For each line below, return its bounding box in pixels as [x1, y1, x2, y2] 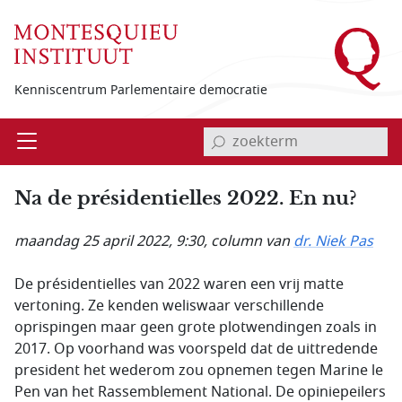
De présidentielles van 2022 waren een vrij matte [14, 274, 344, 295]
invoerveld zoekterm [199, 118, 339, 139]
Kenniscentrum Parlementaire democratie [14, 80, 267, 100]
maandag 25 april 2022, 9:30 [14, 231, 204, 252]
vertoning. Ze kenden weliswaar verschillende [14, 295, 324, 317]
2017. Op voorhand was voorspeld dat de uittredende [14, 338, 378, 360]
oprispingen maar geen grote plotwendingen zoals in [14, 317, 377, 338]
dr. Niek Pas [293, 231, 373, 252]
